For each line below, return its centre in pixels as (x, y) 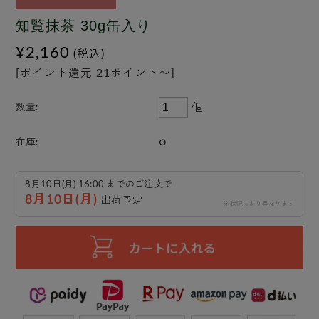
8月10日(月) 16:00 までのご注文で (99, 185)
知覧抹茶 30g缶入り (84, 26)
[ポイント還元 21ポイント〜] (96, 74)
